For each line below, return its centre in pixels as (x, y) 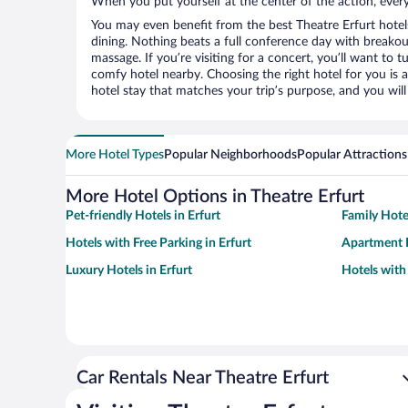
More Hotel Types (115, 155)
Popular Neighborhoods (230, 155)
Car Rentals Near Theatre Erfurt (203, 378)
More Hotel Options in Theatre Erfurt (215, 197)
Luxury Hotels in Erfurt (129, 271)
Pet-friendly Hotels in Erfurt (143, 216)
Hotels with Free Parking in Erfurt (158, 244)
